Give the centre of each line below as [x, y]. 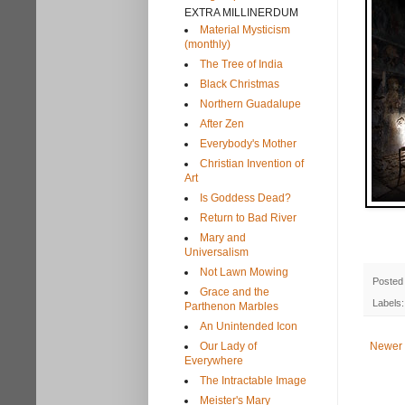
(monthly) [207, 44]
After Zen [222, 123]
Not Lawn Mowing [244, 272]
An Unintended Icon [249, 326]
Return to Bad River [248, 217]
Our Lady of [228, 346]
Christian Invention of [252, 163]
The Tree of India [241, 64]
